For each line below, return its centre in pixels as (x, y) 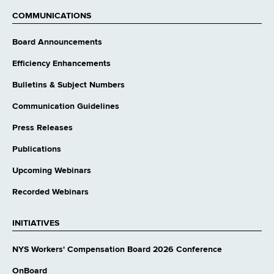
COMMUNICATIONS (52, 16)
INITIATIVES (36, 224)
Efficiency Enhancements (61, 64)
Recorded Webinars (50, 192)
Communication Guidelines (66, 107)
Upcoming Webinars (52, 171)
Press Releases (43, 128)
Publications (37, 150)
